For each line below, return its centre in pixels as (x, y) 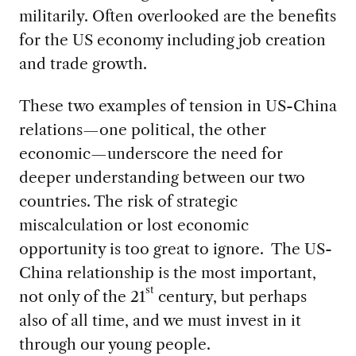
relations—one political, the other (142, 130)
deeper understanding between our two (162, 178)
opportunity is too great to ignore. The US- (175, 249)
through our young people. (114, 344)
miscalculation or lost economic (133, 225)
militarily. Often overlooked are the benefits (177, 16)
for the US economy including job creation (172, 40)
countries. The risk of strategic (128, 201)
